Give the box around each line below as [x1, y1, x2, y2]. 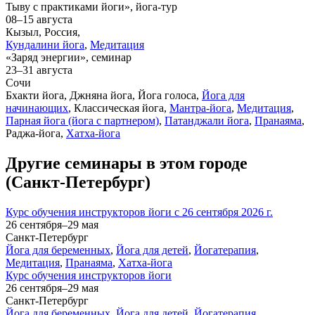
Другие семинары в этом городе [6, 153, 247, 172]
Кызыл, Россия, [6, 25, 80, 38]
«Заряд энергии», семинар [6, 51, 131, 63]
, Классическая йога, [68, 101, 169, 114]
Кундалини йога [6, 38, 84, 51]
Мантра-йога [169, 101, 231, 114]
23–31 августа [6, 63, 72, 76]
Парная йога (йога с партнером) [6, 114, 159, 127]
